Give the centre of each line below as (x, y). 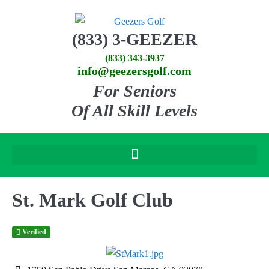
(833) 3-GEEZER (134, 39)
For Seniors (134, 91)
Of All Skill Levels (134, 110)
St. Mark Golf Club (92, 200)
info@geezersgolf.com (134, 71)
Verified (34, 232)
